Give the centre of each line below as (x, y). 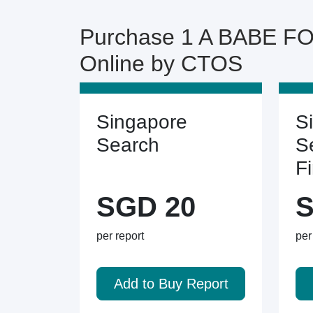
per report (120, 236)
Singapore (142, 122)
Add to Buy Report (171, 284)
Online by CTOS (161, 64)
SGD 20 (146, 207)
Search (128, 145)
